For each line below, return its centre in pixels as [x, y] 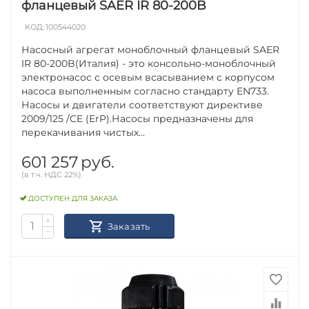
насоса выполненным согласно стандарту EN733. [146, 91]
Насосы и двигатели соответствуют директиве [142, 104]
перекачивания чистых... [83, 132]
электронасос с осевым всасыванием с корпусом [148, 77]
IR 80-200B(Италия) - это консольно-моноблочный [149, 63]
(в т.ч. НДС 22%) [52, 174]
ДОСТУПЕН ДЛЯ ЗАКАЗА [73, 199]
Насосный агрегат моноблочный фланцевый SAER [151, 49]
